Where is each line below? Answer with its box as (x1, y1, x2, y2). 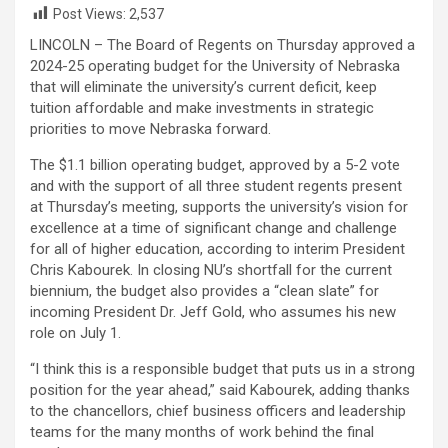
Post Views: (53, 6, 126, 22)
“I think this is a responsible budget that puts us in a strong (30, 360, 415, 379)
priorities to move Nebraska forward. (30, 120, 271, 139)
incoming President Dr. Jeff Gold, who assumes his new (30, 303, 396, 322)
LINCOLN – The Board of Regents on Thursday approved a (30, 36, 415, 55)
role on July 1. (30, 324, 121, 343)
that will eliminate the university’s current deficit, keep (30, 78, 377, 97)
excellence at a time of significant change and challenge (30, 219, 397, 238)
